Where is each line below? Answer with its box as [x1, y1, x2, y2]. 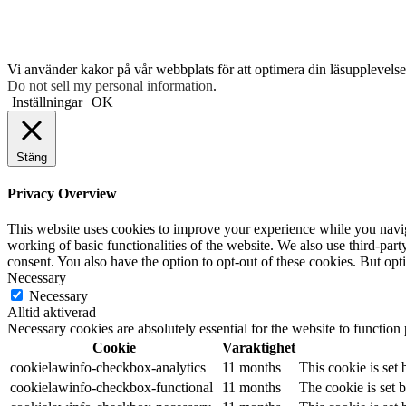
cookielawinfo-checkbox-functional [10, 380, 213, 396]
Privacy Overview [7, 185, 117, 201]
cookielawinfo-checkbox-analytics [10, 360, 206, 376]
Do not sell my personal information [7, 77, 213, 93]
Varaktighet [222, 340, 295, 356]
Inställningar [12, 93, 82, 110]
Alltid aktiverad [7, 304, 96, 321]
